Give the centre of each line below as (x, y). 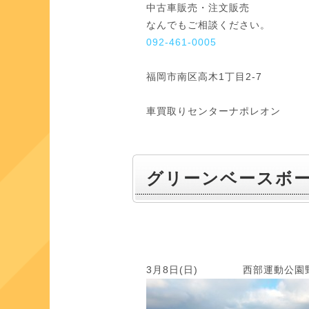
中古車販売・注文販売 (198, 8)
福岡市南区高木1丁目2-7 (204, 77)
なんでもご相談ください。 (208, 25)
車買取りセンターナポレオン (213, 111)
